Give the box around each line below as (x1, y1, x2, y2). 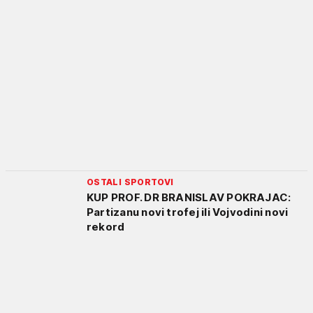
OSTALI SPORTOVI (87, 176, 174, 187)
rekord (87, 219, 125, 233)
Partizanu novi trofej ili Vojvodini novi (87, 205, 289, 219)
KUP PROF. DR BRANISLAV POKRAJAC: (87, 190, 291, 204)
